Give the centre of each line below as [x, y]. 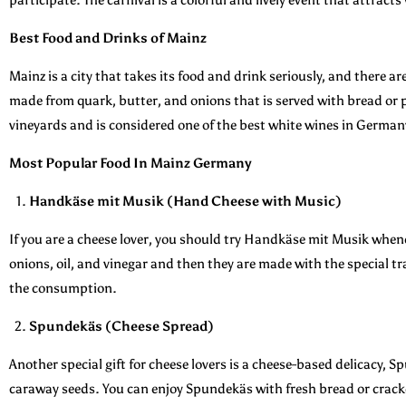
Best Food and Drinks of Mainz [108, 38]
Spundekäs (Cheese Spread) [121, 326]
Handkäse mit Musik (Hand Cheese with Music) [185, 201]
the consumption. [63, 288]
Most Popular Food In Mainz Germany [130, 163]
